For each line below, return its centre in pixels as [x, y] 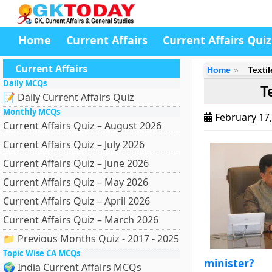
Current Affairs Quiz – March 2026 [81, 220]
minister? [229, 263]
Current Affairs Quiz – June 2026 [76, 163]
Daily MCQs [25, 83]
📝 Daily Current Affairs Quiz [69, 97]
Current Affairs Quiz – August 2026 [82, 126]
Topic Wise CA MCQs [42, 253]
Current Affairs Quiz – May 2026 [76, 182]
